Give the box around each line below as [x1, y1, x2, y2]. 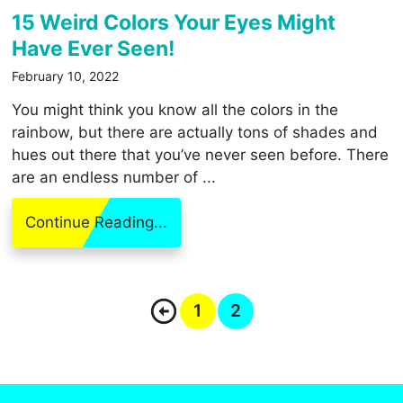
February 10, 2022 [12, 68, 120, 85]
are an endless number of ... [12, 168, 217, 187]
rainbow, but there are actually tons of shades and [12, 123, 379, 142]
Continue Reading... [25, 213, 168, 232]
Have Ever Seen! [12, 36, 175, 62]
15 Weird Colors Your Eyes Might [12, 10, 336, 36]
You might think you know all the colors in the [12, 101, 339, 120]
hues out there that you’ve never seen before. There [12, 146, 390, 165]
